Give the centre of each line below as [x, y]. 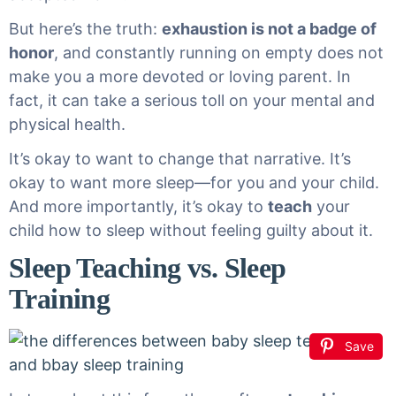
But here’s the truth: [85, 29]
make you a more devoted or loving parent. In [180, 76]
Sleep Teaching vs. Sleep [148, 268]
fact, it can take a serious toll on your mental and [192, 100]
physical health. [67, 124]
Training [60, 299]
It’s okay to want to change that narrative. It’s [180, 159]
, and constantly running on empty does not [219, 53]
